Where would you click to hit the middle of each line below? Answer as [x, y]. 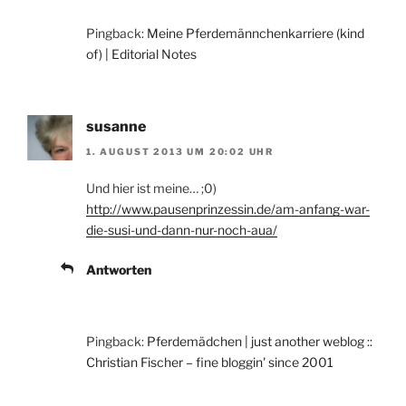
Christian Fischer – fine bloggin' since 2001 [210, 362]
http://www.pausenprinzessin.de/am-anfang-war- [228, 208]
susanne [116, 126]
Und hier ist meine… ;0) [151, 188]
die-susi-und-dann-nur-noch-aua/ [182, 229]
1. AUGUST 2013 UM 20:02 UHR [180, 151]
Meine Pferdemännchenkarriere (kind [256, 33]
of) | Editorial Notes [141, 53]
